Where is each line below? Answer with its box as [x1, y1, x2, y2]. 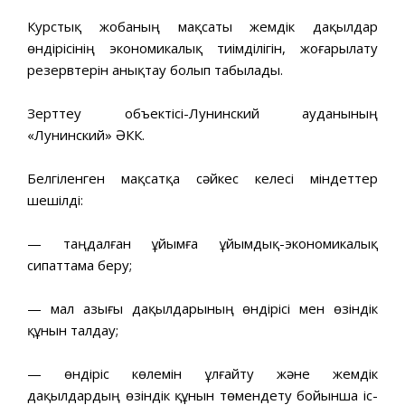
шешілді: [27, 190, 83, 209]
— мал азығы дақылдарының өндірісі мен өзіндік [27, 298, 378, 317]
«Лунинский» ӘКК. [27, 125, 145, 144]
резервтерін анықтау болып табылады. [27, 60, 283, 79]
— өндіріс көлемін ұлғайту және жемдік [27, 363, 378, 382]
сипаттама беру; [27, 255, 132, 274]
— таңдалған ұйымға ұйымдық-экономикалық [27, 233, 378, 252]
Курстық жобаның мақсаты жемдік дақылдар [27, 16, 378, 35]
